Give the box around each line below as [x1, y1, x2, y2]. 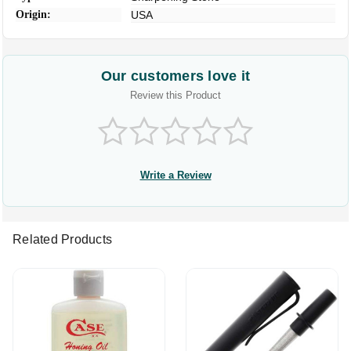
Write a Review [139, 169, 212, 181]
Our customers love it [100, 68, 251, 84]
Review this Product [130, 89, 221, 101]
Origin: [16, 9, 52, 20]
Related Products [13, 233, 112, 246]
